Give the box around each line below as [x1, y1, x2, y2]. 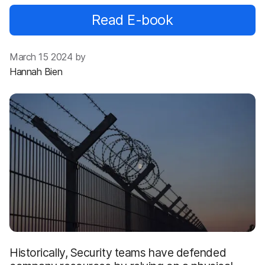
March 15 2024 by [9, 51, 86, 63]
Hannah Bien [9, 66, 63, 77]
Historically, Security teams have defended [9, 245, 227, 260]
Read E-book [92, 11, 173, 28]
